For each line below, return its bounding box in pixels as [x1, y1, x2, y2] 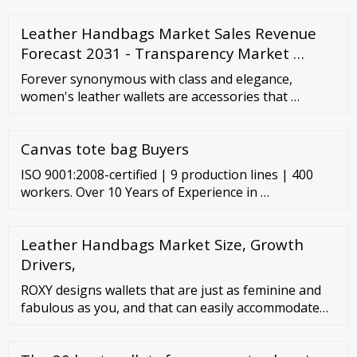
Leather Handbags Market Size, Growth [21, 233, 304, 254]
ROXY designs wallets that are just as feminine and [21, 280, 321, 299]
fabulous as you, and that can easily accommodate [21, 298, 320, 316]
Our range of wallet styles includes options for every [21, 333, 333, 351]
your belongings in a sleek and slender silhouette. [21, 316, 318, 334]
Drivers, [21, 253, 76, 274]
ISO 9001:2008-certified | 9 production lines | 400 [21, 165, 313, 183]
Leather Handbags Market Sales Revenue [21, 22, 316, 43]
